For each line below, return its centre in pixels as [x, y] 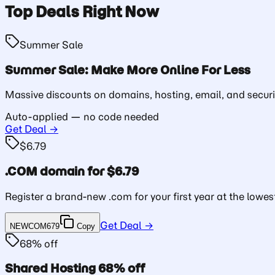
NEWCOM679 [35, 226]
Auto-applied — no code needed [82, 117]
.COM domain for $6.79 [72, 172]
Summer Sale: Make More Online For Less [128, 70]
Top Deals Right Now [82, 11]
